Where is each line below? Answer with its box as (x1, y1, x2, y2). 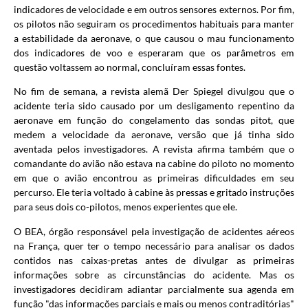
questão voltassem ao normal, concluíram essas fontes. (14, 61, 245, 74)
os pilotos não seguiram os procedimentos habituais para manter (14, 18, 294, 30)
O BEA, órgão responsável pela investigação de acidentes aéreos (14, 225, 294, 237)
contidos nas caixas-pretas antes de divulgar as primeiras (14, 254, 294, 266)
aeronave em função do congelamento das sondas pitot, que (14, 114, 294, 126)
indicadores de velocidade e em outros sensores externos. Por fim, (14, 3, 294, 16)
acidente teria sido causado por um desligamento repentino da (14, 100, 294, 112)
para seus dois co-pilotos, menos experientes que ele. (14, 201, 237, 213)
